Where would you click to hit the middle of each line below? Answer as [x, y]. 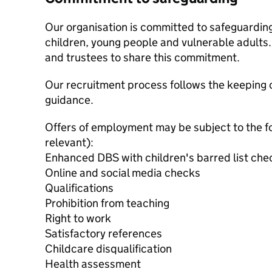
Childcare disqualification [108, 249]
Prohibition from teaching [107, 203]
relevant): [69, 142]
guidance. [69, 100]
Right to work [78, 218]
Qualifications [79, 188]
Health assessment [93, 264]
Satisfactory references [104, 233]
